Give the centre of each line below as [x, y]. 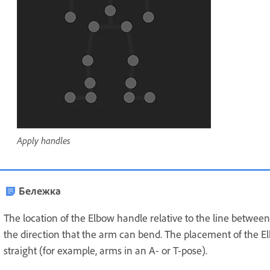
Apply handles [44, 140]
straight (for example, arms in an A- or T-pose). [105, 250]
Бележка [40, 190]
